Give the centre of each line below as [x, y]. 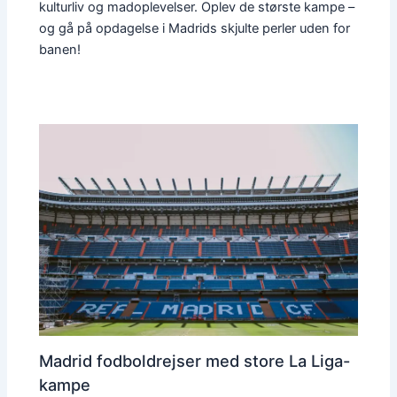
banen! [60, 49]
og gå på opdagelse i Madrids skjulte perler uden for [195, 28]
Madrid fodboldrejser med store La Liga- [195, 360]
